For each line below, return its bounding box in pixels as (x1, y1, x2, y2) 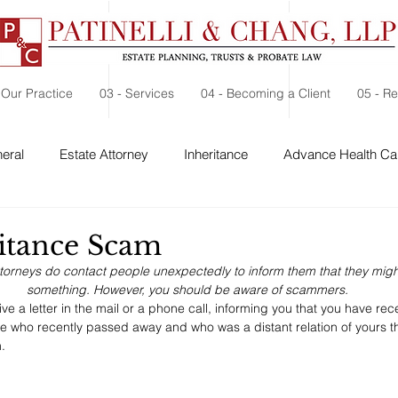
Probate (85, 216, 131, 234)
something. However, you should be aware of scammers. (27, 282, 348, 298)
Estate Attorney (60, 145, 148, 163)
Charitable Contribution (166, 216, 299, 234)
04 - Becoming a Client (201, 85, 330, 101)
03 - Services (99, 85, 174, 101)
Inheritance (184, 145, 248, 163)
